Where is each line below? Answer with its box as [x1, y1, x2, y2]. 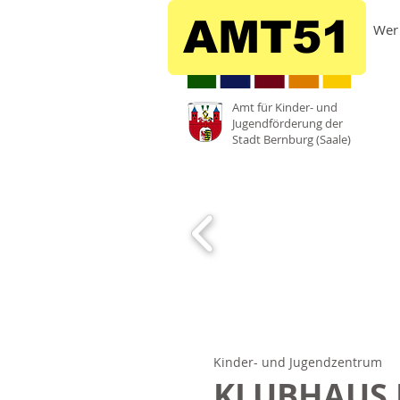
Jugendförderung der [232, 115, 343, 131]
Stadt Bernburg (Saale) [232, 131, 351, 147]
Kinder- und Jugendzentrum [213, 354, 382, 371]
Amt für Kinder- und [232, 99, 337, 115]
